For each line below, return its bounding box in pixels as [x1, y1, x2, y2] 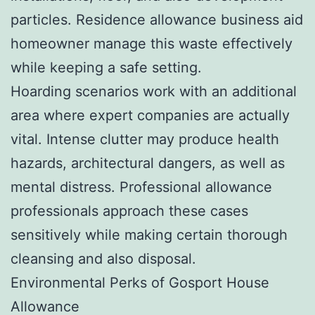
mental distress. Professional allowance [11, 178, 272, 195]
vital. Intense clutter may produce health [11, 130, 279, 148]
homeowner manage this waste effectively [11, 34, 292, 52]
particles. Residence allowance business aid [11, 11, 303, 28]
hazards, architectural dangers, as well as [11, 154, 285, 172]
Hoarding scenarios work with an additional [11, 82, 297, 100]
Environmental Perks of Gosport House [11, 274, 269, 291]
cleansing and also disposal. [11, 250, 196, 267]
